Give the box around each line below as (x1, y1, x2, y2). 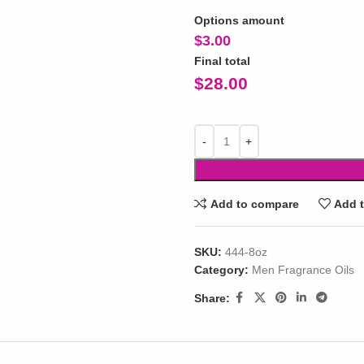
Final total (193, 54, 250, 67)
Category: (193, 263, 249, 276)
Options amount (193, 14, 284, 27)
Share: (193, 291, 230, 305)
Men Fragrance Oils (251, 263, 354, 276)
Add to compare (210, 197, 299, 210)
